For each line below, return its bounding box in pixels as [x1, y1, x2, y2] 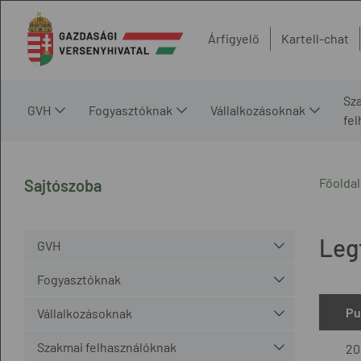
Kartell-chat [281, 31, 349, 47]
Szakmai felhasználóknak [37, 338, 176, 355]
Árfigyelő [208, 31, 259, 47]
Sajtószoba [24, 175, 102, 195]
